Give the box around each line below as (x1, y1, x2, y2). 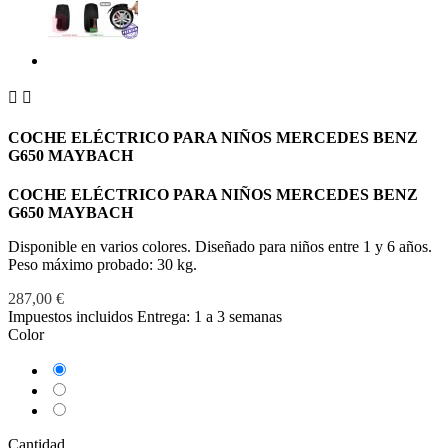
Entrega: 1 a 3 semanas (137, 308, 282, 326)
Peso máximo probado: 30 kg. (8, 256, 197, 274)
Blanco (68, 359, 113, 377)
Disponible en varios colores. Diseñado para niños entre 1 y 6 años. (8, 238, 432, 256)
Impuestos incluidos (8, 308, 137, 326)
